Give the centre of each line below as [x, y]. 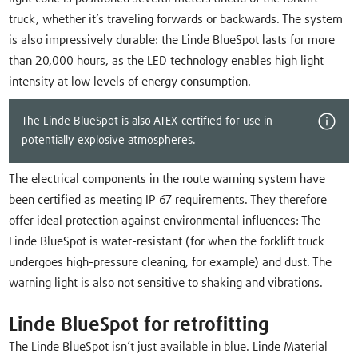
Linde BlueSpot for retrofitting [139, 326]
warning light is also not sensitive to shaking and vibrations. [166, 284]
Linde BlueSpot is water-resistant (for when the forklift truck [167, 242]
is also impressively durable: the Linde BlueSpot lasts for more [172, 41]
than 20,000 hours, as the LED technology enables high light [167, 62]
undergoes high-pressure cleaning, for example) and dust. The [171, 263]
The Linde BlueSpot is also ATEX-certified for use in [147, 122]
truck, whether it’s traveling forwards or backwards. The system [176, 20]
